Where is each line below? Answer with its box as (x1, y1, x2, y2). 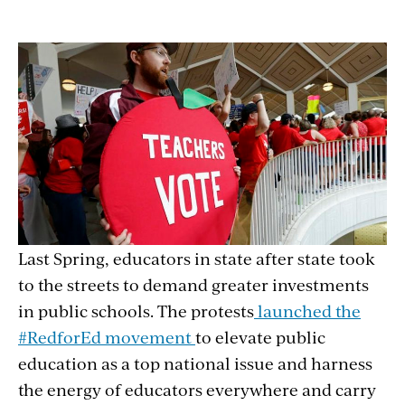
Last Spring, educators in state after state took (18, 247, 375, 270)
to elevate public (195, 325, 325, 349)
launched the (254, 299, 361, 323)
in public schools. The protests (18, 299, 254, 323)
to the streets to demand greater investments (18, 273, 369, 297)
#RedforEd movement (18, 325, 195, 349)
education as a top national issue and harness (18, 352, 372, 375)
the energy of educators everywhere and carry (18, 378, 376, 401)
